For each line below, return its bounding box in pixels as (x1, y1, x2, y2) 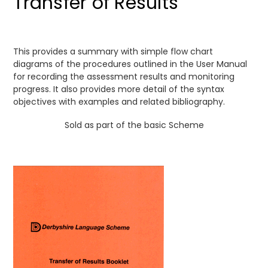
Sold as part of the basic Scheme (64, 119, 204, 131)
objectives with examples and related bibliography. (13, 96, 226, 108)
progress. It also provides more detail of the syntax (13, 83, 225, 95)
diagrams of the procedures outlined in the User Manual (13, 58, 248, 70)
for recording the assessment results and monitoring (13, 71, 235, 83)
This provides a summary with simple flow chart (13, 45, 214, 57)
